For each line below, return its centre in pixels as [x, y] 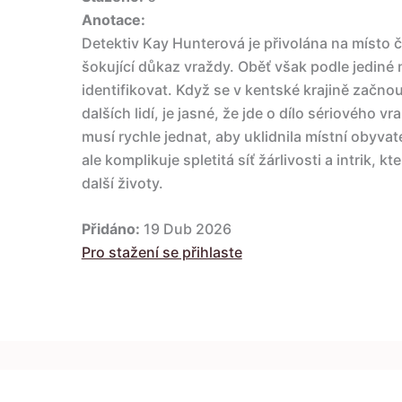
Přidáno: [110, 229]
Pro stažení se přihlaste [162, 253]
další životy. [122, 183]
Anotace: [113, 19]
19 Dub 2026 [185, 229]
